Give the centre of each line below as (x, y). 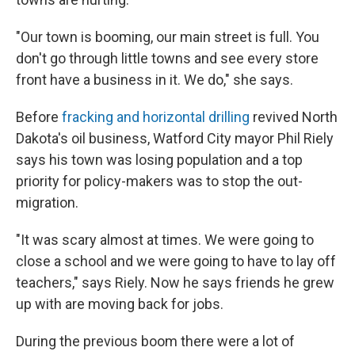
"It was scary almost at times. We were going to (165, 240)
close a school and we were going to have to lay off (176, 261)
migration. (47, 202)
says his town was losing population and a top (159, 160)
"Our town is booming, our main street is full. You (168, 37)
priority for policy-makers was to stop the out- (159, 181)
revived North (294, 117)
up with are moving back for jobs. (120, 304)
